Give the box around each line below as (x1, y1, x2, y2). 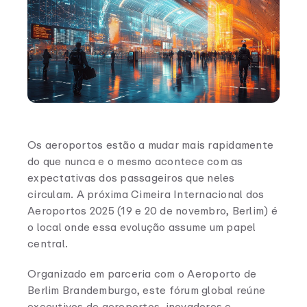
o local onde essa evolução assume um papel (27, 219, 256, 236)
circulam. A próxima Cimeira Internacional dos (27, 186, 265, 203)
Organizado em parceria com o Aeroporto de (27, 265, 257, 282)
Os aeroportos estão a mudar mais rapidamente (27, 136, 273, 153)
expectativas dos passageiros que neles (27, 169, 235, 186)
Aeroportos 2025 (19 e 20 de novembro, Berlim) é (27, 202, 278, 219)
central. (27, 235, 71, 252)
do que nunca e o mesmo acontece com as (27, 153, 243, 170)
